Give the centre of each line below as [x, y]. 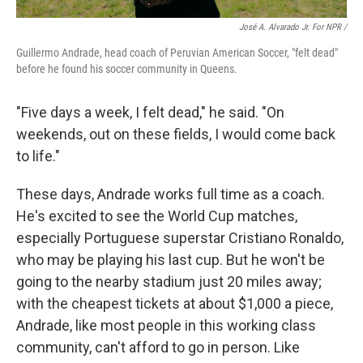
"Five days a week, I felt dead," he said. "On [150, 112]
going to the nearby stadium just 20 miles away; [169, 281]
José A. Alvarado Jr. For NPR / [293, 27]
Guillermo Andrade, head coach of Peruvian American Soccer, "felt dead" [177, 52]
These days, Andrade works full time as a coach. [171, 194]
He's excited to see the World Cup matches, [157, 216]
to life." [38, 156]
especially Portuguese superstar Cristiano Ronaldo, [180, 237]
